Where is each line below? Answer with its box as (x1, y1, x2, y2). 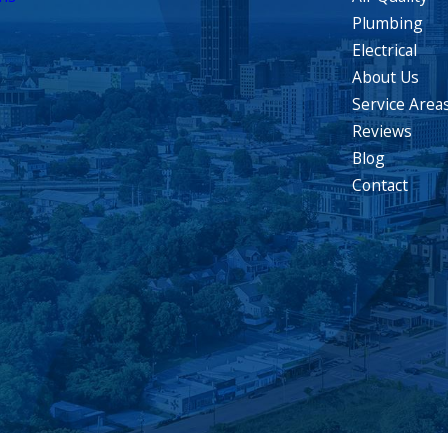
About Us (352, 66, 420, 89)
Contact (352, 174, 409, 197)
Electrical (352, 39, 418, 62)
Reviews (352, 120, 413, 143)
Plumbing (352, 12, 424, 35)
